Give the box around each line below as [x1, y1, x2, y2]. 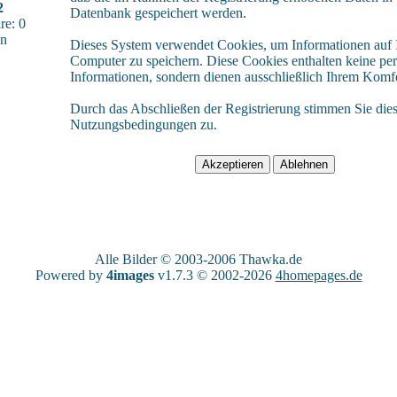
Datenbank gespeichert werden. [70, 5, 246, 20]
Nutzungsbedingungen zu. [70, 117, 217, 132]
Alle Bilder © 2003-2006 [95, 252, 239, 267]
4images [105, 268, 154, 283]
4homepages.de [275, 268, 362, 283]
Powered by [35, 268, 106, 283]
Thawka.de [239, 252, 302, 267]
